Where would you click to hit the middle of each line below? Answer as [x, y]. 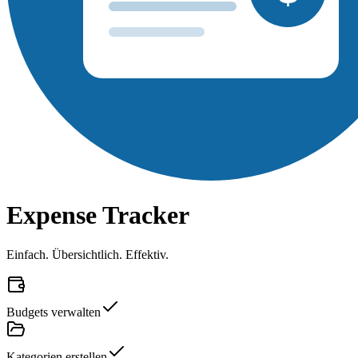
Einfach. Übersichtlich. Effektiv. [88, 254]
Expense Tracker [98, 215]
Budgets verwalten [54, 312]
